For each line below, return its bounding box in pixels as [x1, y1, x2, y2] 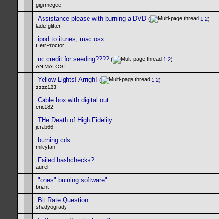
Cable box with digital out [38, 96, 109, 104]
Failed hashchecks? [38, 156, 94, 164]
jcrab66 [36, 124, 53, 130]
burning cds [38, 136, 70, 144]
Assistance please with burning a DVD [38, 15, 146, 22]
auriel [36, 164, 48, 170]
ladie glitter [36, 23, 61, 29]
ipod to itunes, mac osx [38, 35, 104, 43]
